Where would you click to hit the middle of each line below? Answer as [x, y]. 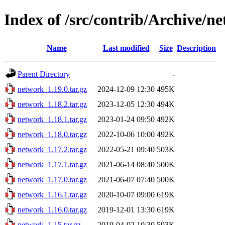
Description [196, 48]
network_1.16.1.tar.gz [52, 194]
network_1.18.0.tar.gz [52, 134]
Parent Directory [44, 74]
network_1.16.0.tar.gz [52, 209]
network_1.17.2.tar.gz [52, 149]
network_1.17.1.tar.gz [52, 164]
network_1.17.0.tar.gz [52, 179]
